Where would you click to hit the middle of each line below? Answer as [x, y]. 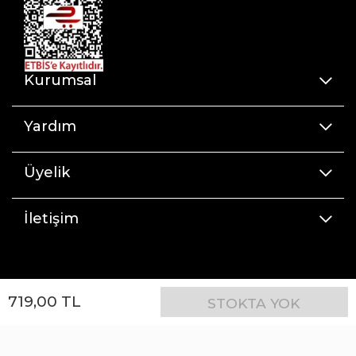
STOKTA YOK [254, 303]
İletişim [51, 218]
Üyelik [47, 172]
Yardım [50, 126]
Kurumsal [60, 80]
